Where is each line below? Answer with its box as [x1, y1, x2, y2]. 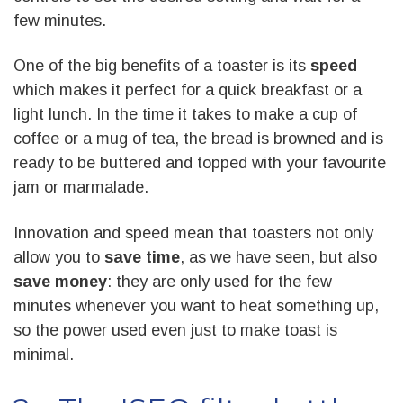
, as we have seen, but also [180, 247, 377, 266]
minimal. [13, 345, 74, 363]
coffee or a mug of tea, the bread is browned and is [13, 130, 383, 148]
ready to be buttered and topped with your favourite [13, 154, 386, 173]
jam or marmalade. [13, 178, 148, 197]
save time [104, 247, 180, 266]
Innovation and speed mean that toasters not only [13, 223, 373, 242]
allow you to [13, 247, 104, 266]
